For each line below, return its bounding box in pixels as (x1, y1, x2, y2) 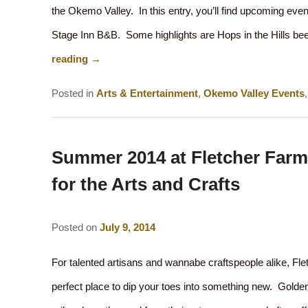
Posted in (51, 87, 93, 100)
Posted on (51, 221, 100, 233)
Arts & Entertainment (96, 87, 198, 100)
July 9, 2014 (99, 221, 155, 233)
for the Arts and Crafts (51, 173, 240, 195)
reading (51, 52, 91, 65)
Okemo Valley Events (203, 87, 305, 100)
